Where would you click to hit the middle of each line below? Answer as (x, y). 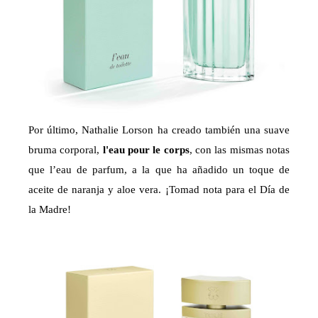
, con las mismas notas (240, 149)
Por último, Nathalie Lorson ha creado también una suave (159, 130)
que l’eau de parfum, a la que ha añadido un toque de (159, 169)
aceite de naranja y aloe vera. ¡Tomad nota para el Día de (159, 189)
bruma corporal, (66, 149)
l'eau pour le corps (146, 149)
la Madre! (50, 209)
